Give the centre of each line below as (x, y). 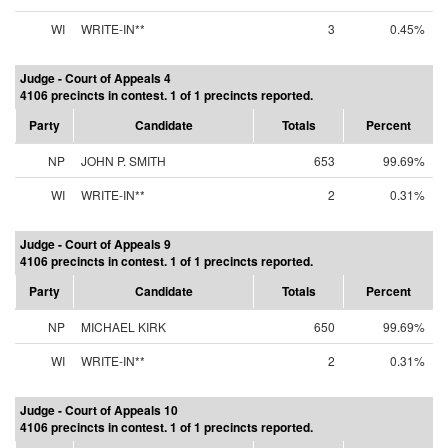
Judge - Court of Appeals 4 (95, 78)
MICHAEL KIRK (123, 326)
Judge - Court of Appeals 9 (95, 244)
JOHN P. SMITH (123, 160)
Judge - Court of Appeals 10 (99, 410)
